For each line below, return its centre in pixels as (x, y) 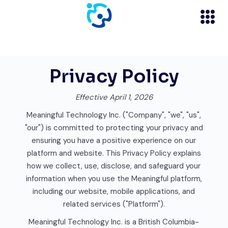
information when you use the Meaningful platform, (114, 179)
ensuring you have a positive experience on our (114, 140)
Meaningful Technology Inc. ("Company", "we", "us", (114, 115)
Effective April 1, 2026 (114, 97)
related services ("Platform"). (114, 204)
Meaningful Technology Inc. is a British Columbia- (114, 222)
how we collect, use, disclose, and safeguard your (114, 166)
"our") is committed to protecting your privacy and (114, 128)
